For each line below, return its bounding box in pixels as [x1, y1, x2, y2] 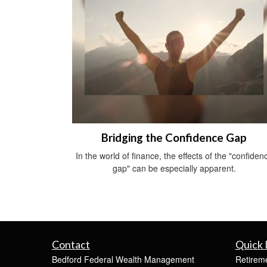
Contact [52, 237, 90, 251]
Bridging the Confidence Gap [101, 131, 247, 144]
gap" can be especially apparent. [112, 162, 236, 174]
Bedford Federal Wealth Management [52, 253, 194, 265]
